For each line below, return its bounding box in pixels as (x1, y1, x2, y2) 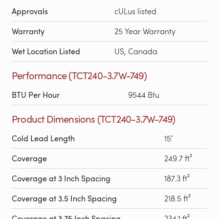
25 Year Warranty (114, 25, 175, 36)
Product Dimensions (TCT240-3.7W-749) (12, 111, 176, 126)
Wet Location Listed (12, 45, 80, 57)
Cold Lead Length (12, 132, 75, 144)
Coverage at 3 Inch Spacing (12, 173, 110, 184)
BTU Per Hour (12, 89, 60, 100)
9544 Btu (128, 89, 159, 100)
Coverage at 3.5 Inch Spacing (12, 193, 117, 204)
